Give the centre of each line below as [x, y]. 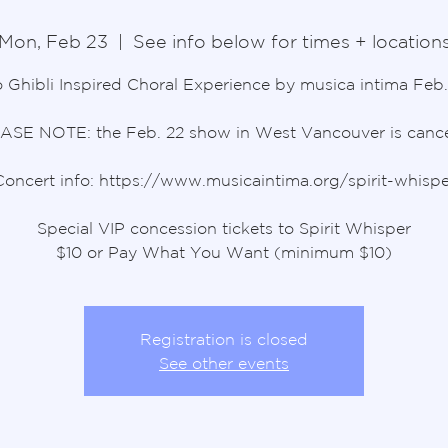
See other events [224, 362]
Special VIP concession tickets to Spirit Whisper [224, 227]
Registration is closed [224, 338]
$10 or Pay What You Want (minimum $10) [224, 251]
